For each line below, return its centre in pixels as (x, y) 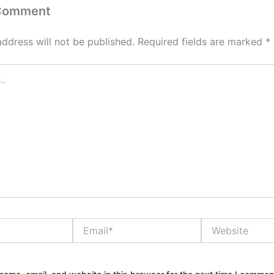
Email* (85, 223)
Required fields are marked (202, 41)
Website (217, 223)
